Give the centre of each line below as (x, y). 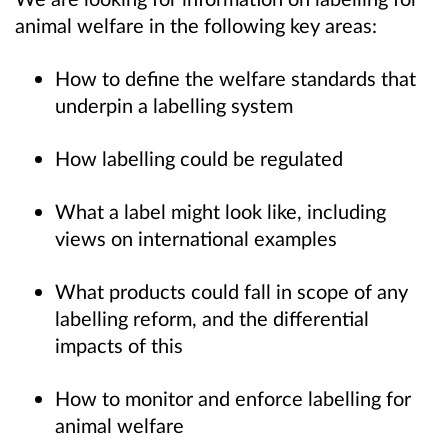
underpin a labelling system (176, 104)
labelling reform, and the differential (212, 318)
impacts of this (121, 345)
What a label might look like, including (220, 211)
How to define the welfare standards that (235, 77)
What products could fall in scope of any (231, 291)
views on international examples (198, 238)
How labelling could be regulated (201, 157)
